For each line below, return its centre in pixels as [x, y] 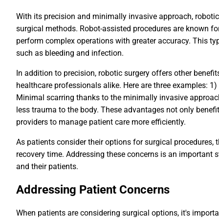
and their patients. [47, 166]
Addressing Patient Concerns [93, 190]
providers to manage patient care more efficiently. [101, 122]
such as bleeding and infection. [70, 53]
